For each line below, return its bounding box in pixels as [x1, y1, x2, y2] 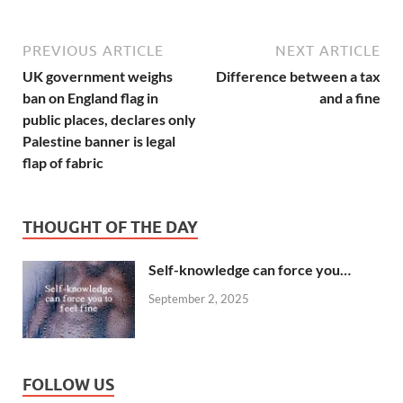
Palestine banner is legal [22, 131, 175, 149]
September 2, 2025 [148, 291, 249, 306]
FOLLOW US [22, 375, 114, 395]
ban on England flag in [22, 88, 158, 106]
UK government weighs [22, 67, 173, 85]
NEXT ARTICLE [275, 41, 381, 58]
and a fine [319, 88, 381, 106]
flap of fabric [22, 153, 103, 171]
